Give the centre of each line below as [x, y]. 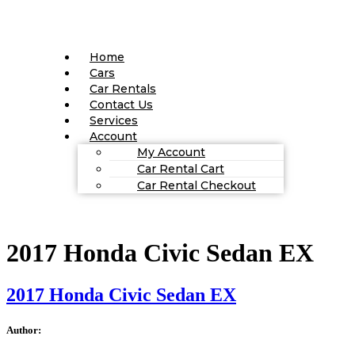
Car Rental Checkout [197, 185]
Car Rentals [123, 88]
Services [114, 120]
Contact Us [121, 104]
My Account [171, 152]
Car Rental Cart [181, 168]
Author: [24, 330]
